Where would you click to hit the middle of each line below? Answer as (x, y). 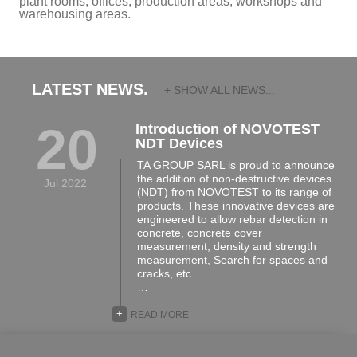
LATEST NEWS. (90, 89)
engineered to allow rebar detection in (232, 219)
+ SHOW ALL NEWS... (220, 90)
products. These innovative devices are (235, 206)
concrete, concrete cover (199, 233)
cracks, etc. (165, 273)
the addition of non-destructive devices (234, 178)
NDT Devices (179, 143)
